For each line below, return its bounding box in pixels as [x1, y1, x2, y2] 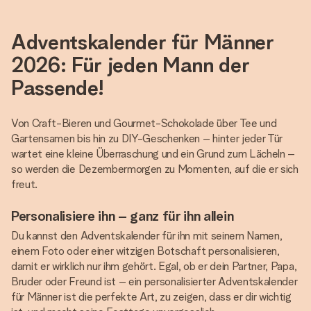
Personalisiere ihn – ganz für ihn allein [11, 208, 234, 224]
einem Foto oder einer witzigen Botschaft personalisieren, [11, 244, 280, 258]
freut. [11, 178, 38, 191]
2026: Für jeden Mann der [11, 52, 250, 77]
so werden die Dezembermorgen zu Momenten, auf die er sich [11, 162, 299, 176]
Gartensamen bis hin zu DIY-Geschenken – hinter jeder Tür [11, 132, 283, 145]
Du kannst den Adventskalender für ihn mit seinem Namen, [11, 229, 283, 242]
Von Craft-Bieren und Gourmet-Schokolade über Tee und [11, 117, 277, 130]
